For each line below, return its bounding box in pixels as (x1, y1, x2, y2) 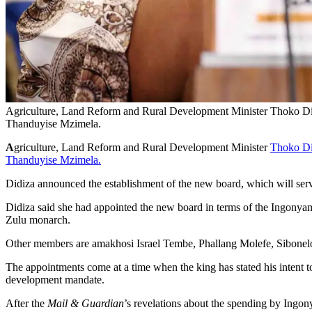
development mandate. (6, 273, 104, 286)
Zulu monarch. (6, 213, 70, 226)
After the (6, 297, 47, 309)
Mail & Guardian (47, 297, 124, 309)
